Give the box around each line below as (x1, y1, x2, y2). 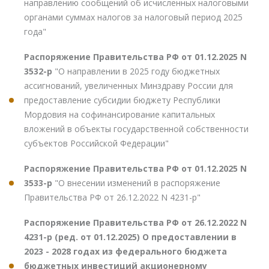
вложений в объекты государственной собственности (24, 122, 249, 134)
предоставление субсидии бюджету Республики (24, 94, 220, 106)
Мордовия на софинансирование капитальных (24, 108, 215, 120)
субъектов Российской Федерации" (24, 137, 169, 149)
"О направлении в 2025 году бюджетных (55, 65, 220, 77)
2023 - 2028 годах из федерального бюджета (24, 245, 227, 257)
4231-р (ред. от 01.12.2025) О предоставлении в (24, 231, 237, 243)
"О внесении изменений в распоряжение (55, 177, 220, 189)
